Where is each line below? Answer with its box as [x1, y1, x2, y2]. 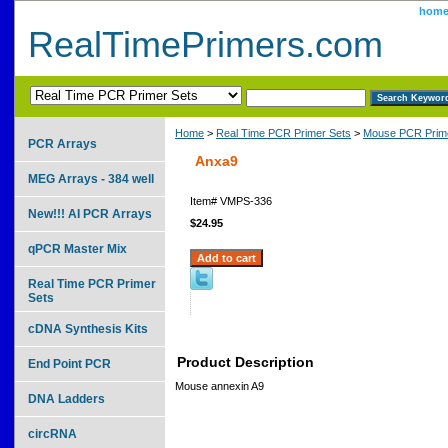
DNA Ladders [28, 391, 105, 406]
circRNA [28, 426, 77, 441]
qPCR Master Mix [28, 241, 127, 256]
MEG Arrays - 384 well [28, 171, 154, 186]
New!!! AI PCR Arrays [28, 206, 152, 221]
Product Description [177, 353, 314, 370]
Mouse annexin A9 [175, 379, 264, 392]
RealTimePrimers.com [28, 24, 383, 65]
